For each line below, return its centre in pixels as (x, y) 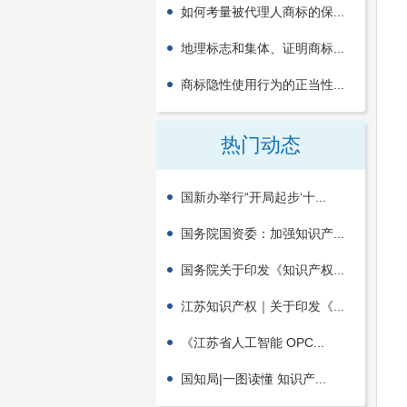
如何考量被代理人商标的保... (263, 12)
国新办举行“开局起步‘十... (253, 197)
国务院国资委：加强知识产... (263, 233)
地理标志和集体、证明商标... (263, 48)
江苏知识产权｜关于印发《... (263, 306)
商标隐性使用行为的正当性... (263, 84)
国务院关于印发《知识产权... (263, 270)
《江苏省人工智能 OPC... (253, 342)
